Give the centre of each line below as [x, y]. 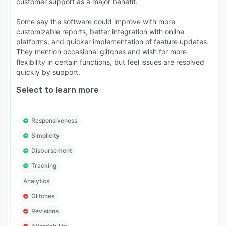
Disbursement [51, 151]
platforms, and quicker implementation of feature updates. [112, 42]
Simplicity [45, 136]
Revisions [45, 211]
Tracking [44, 166]
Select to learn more [58, 90]
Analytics [36, 181]
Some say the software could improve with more [96, 22]
